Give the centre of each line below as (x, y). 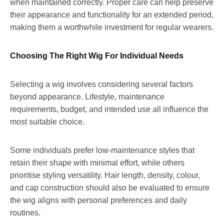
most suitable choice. (47, 121)
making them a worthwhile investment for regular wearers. (112, 27)
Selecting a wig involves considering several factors (101, 84)
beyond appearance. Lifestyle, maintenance (87, 96)
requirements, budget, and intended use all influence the (109, 109)
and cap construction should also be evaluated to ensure (110, 187)
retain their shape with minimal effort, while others (97, 162)
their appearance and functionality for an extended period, (112, 14)
